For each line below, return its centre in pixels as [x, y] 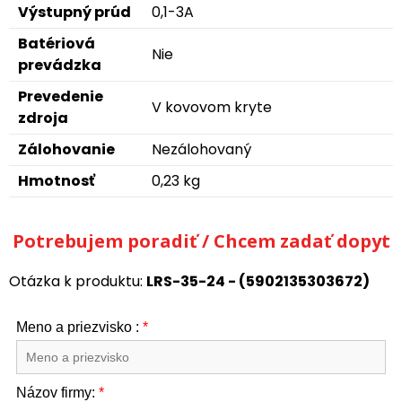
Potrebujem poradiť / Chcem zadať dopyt [201, 241]
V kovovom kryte [212, 107]
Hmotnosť [57, 181]
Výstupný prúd [74, 12]
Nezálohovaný [201, 149]
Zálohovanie [66, 149]
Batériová [57, 44]
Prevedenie [61, 96]
